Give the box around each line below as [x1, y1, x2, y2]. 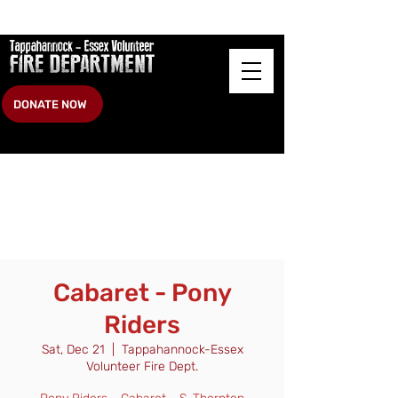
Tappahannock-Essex [121, 342, 243, 357]
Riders [104, 310, 180, 339]
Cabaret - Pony [52, 278, 232, 307]
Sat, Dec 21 [41, 342, 105, 357]
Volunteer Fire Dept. [86, 359, 198, 374]
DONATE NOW [12, 97, 87, 111]
